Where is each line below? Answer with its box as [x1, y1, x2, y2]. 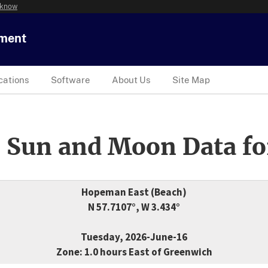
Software [51, 74, 90, 85]
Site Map [172, 74, 210, 85]
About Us [112, 74, 151, 85]
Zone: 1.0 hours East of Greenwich [56, 245, 212, 259]
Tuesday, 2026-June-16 [81, 230, 187, 244]
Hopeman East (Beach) [81, 185, 187, 199]
